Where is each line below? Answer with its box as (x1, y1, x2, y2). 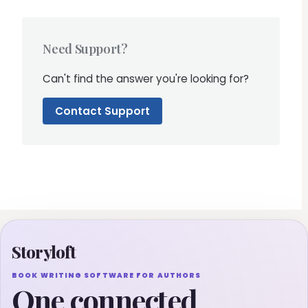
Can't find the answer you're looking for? (43, 71, 250, 87)
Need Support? (43, 40, 128, 58)
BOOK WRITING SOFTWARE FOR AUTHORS (12, 270, 201, 281)
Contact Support (55, 103, 151, 118)
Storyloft (12, 241, 76, 263)
